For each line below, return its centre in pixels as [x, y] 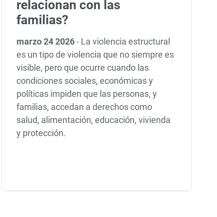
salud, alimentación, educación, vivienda [94, 120]
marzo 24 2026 [47, 41]
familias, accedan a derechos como [85, 107]
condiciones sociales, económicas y [85, 80]
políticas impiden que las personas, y [87, 93]
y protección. [42, 133]
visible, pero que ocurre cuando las [83, 67]
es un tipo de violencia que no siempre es [95, 54]
